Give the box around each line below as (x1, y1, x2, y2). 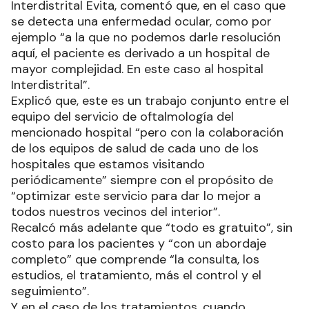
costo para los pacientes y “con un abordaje (11, 235, 266, 252)
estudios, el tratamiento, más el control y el (11, 266, 261, 283)
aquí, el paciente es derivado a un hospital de (11, 44, 270, 61)
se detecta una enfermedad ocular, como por (11, 12, 272, 30)
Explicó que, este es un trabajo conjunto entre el (11, 92, 289, 109)
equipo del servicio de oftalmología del (11, 108, 234, 125)
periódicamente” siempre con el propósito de (11, 171, 273, 188)
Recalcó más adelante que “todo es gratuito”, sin (11, 219, 292, 236)
